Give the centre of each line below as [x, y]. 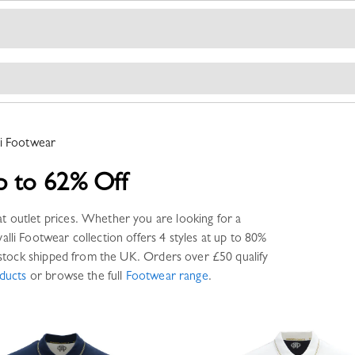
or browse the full [76, 277]
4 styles [179, 239]
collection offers [113, 239]
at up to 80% [232, 239]
